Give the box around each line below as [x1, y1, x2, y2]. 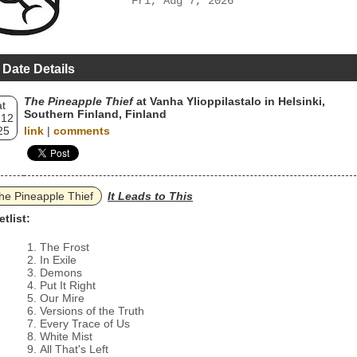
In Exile [40, 253, 76, 266]
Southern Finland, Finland [24, 108, 167, 120]
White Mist [40, 330, 92, 343]
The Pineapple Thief [24, 95, 133, 108]
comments [53, 124, 110, 137]
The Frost [40, 241, 89, 253]
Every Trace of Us [40, 317, 130, 330]
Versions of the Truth [40, 304, 144, 317]
